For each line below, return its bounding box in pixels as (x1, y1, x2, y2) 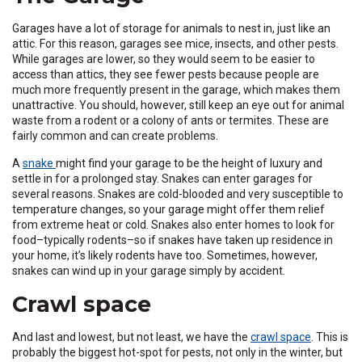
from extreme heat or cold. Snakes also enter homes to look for (12, 217, 335, 231)
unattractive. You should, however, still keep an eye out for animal (12, 98, 344, 112)
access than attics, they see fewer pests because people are (12, 67, 319, 81)
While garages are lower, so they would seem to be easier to (12, 52, 315, 65)
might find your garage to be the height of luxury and (56, 156, 322, 170)
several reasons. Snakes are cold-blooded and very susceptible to (12, 187, 343, 200)
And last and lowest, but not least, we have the (12, 330, 250, 343)
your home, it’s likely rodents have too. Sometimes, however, (12, 248, 318, 262)
